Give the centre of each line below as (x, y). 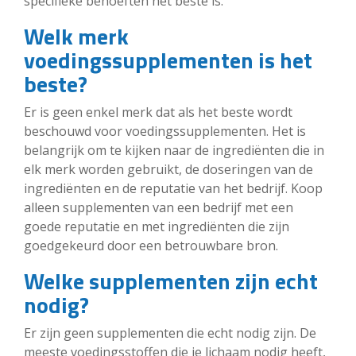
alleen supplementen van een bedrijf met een (159, 207)
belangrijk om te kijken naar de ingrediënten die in (174, 150)
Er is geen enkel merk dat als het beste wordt (158, 112)
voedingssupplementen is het (168, 60)
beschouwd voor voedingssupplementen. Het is (165, 131)
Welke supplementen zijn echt (171, 281)
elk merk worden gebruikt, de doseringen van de (168, 169)
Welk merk (76, 36)
